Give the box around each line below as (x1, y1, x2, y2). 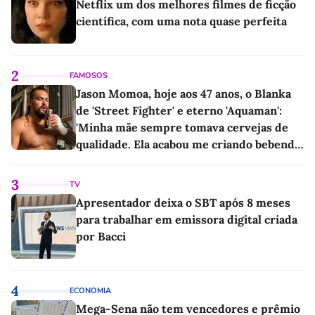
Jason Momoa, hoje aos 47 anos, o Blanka (76, 86, 291, 101)
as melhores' (76, 154, 143, 169)
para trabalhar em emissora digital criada (76, 212, 297, 227)
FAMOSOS (70, 70, 108, 82)
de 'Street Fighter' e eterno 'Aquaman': (76, 103, 282, 118)
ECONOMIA (70, 285, 111, 297)
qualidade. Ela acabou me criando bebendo (76, 137, 301, 152)
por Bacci (76, 229, 126, 244)
